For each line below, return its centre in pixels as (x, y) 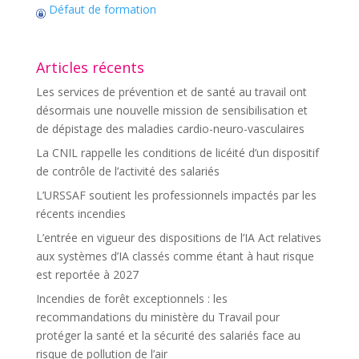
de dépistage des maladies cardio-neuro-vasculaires (170, 129)
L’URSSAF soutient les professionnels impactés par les (176, 195)
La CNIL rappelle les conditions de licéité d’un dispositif (177, 153)
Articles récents (90, 67)
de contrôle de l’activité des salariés (127, 171)
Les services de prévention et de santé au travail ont (171, 92)
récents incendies (81, 214)
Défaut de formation (101, 9)
